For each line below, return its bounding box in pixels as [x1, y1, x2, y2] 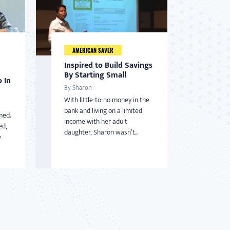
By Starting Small [64, 68, 126, 82]
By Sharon [64, 82, 92, 93]
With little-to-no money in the [64, 94, 149, 106]
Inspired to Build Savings [64, 59, 152, 72]
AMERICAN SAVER [72, 46, 113, 54]
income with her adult [64, 116, 127, 127]
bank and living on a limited [64, 105, 142, 117]
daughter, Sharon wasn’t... [64, 126, 138, 138]
